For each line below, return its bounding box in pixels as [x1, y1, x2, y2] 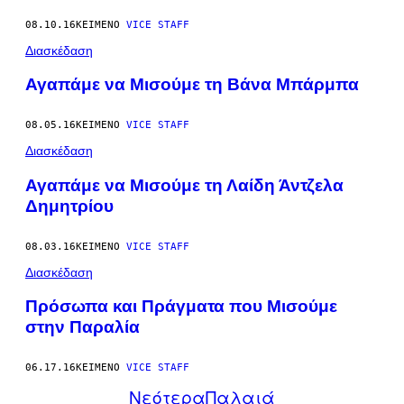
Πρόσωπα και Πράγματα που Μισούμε [25, 297, 337, 317]
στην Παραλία [25, 317, 140, 337]
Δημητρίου [25, 196, 114, 216]
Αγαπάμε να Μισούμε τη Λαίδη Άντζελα [25, 175, 344, 195]
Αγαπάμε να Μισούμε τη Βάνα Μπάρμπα [25, 75, 359, 95]
